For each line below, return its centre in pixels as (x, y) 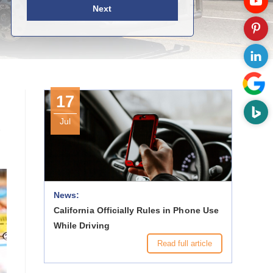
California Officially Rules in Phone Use (136, 210)
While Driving (82, 225)
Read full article (184, 243)
